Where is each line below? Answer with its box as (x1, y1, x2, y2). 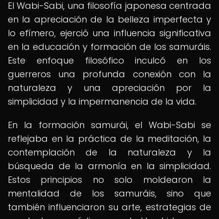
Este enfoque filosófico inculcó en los (8, 54, 211, 66)
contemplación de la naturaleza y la (8, 146, 211, 158)
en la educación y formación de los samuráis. (8, 41, 211, 53)
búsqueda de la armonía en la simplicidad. (8, 160, 211, 172)
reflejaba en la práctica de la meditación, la (8, 132, 211, 145)
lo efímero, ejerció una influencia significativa (8, 27, 211, 39)
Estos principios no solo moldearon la (8, 174, 211, 186)
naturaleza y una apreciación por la (8, 82, 211, 94)
